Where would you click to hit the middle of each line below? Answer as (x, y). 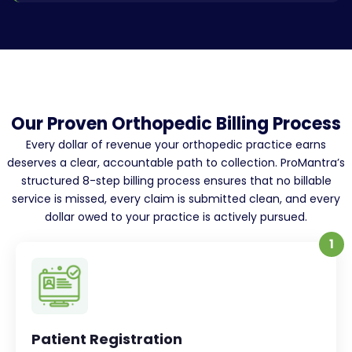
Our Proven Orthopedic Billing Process (176, 124)
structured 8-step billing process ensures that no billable (176, 181)
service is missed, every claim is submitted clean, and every (176, 199)
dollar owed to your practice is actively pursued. (176, 217)
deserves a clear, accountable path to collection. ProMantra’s (176, 163)
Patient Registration (107, 339)
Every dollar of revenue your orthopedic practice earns (176, 145)
